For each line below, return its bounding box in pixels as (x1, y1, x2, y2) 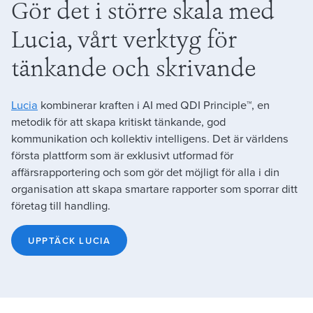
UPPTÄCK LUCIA (28, 233, 111, 247)
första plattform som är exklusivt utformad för (11, 146, 233, 163)
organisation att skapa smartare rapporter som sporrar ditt (11, 180, 298, 196)
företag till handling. (11, 196, 110, 213)
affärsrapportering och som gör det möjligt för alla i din (11, 163, 279, 180)
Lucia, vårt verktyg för (11, 29, 237, 54)
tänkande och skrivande (11, 58, 256, 82)
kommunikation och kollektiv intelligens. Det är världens (11, 129, 289, 146)
